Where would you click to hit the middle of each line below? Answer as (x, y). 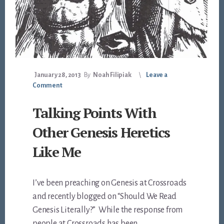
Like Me (57, 152)
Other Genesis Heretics (101, 132)
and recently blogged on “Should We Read (105, 197)
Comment (47, 86)
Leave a (157, 75)
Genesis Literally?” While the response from (108, 210)
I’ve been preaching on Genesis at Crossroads (110, 183)
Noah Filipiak (112, 75)
